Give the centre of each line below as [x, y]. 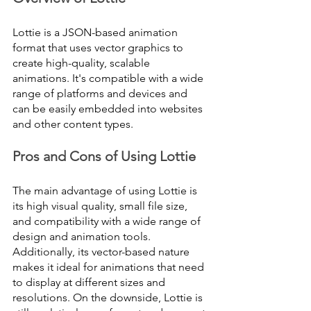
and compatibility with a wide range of [108, 221]
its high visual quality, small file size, [101, 206]
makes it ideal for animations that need [110, 267]
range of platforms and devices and [101, 94]
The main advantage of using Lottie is [106, 191]
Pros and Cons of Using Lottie [104, 157]
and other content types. [73, 124]
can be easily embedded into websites [109, 109]
